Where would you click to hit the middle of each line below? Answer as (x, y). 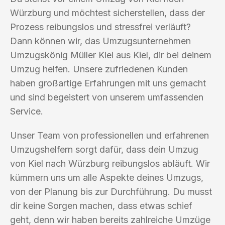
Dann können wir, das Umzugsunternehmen (100, 41)
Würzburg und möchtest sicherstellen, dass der (107, 13)
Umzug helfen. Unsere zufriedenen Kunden (99, 69)
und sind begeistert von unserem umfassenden (107, 97)
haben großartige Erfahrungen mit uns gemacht (108, 83)
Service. (27, 111)
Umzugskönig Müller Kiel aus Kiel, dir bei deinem (111, 55)
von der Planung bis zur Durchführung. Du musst (111, 191)
